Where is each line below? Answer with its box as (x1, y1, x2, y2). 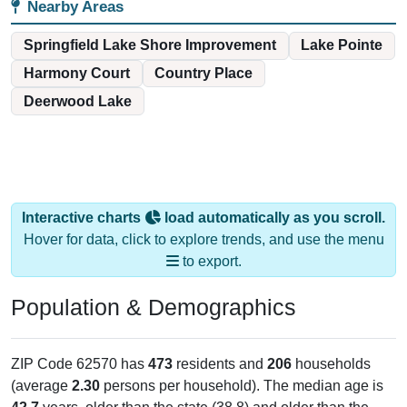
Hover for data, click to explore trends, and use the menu (23, 232, 384, 248)
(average (11, 378, 72, 394)
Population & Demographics (11, 294, 296, 321)
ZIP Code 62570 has (11, 356, 148, 372)
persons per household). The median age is (100, 378, 383, 394)
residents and (173, 356, 267, 372)
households (292, 356, 371, 372)
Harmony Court (23, 65, 130, 82)
